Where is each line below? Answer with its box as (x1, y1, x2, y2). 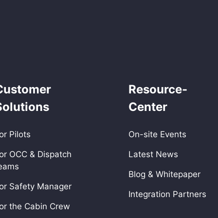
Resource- (128, 82, 187, 96)
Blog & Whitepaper (128, 169, 200, 179)
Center (128, 99, 167, 114)
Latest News (128, 149, 178, 159)
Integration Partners (128, 189, 206, 199)
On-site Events (128, 129, 186, 139)
